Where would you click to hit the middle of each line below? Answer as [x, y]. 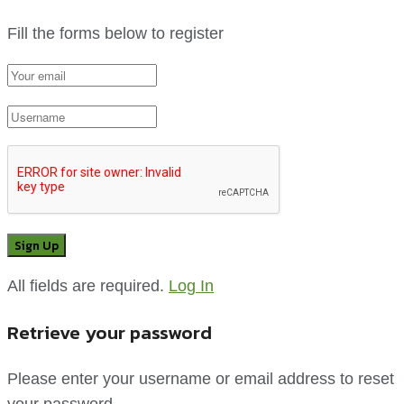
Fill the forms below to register [115, 34]
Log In [191, 286]
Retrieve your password [110, 333]
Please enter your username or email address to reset [201, 379]
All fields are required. [86, 286]
